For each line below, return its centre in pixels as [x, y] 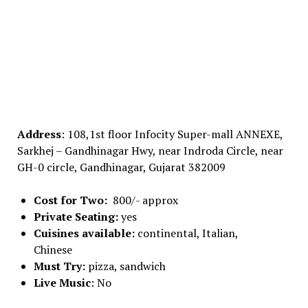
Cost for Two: [71, 200]
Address [39, 134]
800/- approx [144, 200]
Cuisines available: [84, 233]
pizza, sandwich [125, 266]
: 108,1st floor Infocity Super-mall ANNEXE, [172, 134]
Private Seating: [77, 217]
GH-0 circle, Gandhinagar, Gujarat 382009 [121, 167]
